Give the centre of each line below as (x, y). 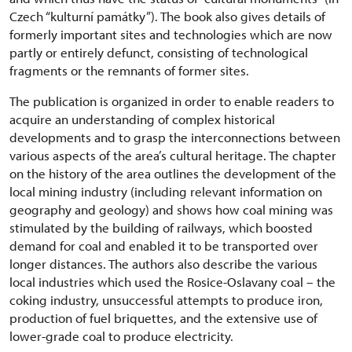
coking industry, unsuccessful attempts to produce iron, (166, 300)
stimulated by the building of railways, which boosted (161, 228)
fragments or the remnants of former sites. (129, 71)
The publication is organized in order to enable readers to (172, 101)
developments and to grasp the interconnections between (175, 137)
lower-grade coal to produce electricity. (121, 336)
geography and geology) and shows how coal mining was (171, 210)
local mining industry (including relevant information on (166, 192)
